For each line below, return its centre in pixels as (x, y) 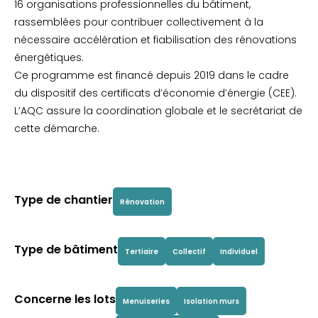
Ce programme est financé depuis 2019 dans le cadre (152, 75)
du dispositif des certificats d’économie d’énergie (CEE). (155, 93)
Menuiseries (146, 301)
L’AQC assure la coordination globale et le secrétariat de (158, 111)
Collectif (189, 251)
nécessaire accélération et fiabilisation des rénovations (155, 40)
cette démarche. (57, 128)
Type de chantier (64, 200)
